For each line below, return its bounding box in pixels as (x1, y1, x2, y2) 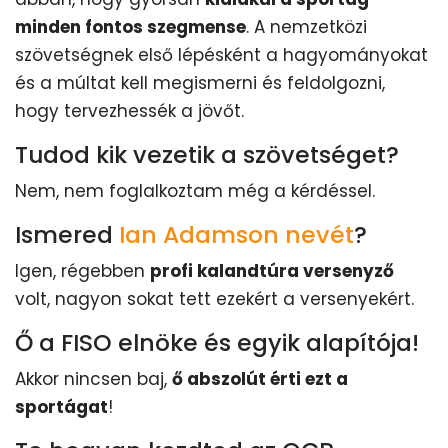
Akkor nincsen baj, (15, 367, 172, 392)
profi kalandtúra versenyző (150, 259, 394, 284)
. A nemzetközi (246, 15, 367, 40)
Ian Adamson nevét (119, 218, 354, 252)
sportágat (15, 395, 108, 420)
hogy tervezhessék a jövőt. (15, 99, 244, 124)
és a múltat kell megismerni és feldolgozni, (15, 71, 385, 96)
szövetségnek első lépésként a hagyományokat (15, 43, 428, 68)
